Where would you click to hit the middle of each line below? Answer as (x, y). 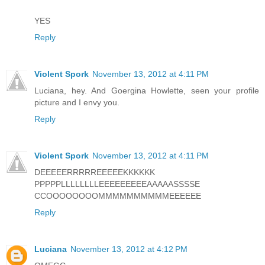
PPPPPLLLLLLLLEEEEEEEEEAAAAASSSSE (117, 184)
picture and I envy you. (77, 103)
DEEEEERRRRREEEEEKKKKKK (95, 172)
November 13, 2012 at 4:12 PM (129, 249)
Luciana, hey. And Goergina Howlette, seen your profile (147, 91)
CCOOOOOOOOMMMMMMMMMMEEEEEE (118, 196)
